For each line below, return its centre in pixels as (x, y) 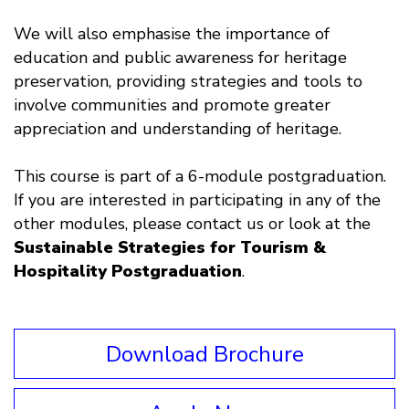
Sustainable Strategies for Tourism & (170, 247)
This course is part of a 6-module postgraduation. (200, 176)
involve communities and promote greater (172, 105)
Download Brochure (204, 354)
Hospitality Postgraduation (128, 271)
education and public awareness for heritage (180, 58)
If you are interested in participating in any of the (197, 200)
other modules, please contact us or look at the (192, 224)
